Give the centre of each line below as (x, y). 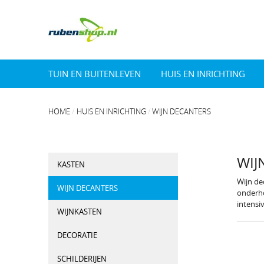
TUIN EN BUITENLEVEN (95, 74)
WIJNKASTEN (80, 212)
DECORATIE (77, 235)
